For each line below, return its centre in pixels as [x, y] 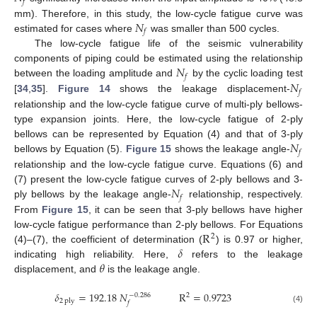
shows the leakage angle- [231, 149]
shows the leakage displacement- [200, 89]
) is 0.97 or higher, [259, 239]
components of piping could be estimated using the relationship [158, 58]
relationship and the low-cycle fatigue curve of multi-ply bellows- [158, 104]
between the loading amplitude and [95, 73]
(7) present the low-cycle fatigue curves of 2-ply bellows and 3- [158, 179]
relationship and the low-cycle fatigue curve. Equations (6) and [158, 164]
